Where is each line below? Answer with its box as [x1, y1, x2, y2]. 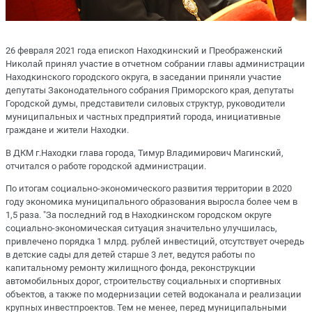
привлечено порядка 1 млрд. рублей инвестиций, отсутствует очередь [6, 235, 304, 247]
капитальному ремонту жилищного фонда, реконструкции [6, 262, 256, 273]
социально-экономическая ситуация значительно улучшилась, [6, 222, 277, 233]
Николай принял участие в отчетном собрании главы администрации [6, 58, 305, 70]
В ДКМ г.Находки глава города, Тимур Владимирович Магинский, [6, 147, 283, 158]
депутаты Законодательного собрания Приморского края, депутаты [6, 85, 294, 96]
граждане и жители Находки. [6, 125, 129, 136]
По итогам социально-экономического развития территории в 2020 [6, 182, 292, 194]
